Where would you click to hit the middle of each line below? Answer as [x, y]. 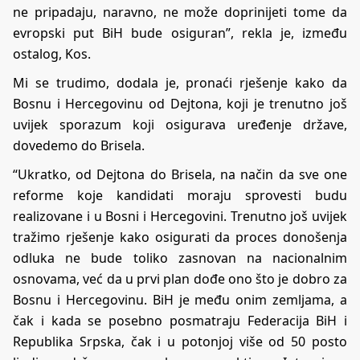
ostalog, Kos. [57, 53]
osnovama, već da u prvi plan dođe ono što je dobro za [180, 278]
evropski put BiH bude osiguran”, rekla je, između [180, 33]
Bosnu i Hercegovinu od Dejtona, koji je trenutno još [180, 103]
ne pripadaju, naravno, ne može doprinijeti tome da [180, 12]
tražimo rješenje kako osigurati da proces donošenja [180, 237]
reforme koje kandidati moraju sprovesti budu [180, 195]
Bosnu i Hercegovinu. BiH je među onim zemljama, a [180, 299]
